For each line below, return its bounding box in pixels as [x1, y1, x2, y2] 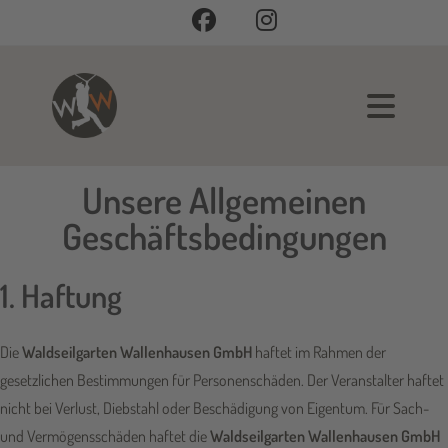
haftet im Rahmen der [252, 342, 386, 362]
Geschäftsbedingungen [61, 213, 387, 259]
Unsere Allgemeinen [82, 177, 366, 223]
